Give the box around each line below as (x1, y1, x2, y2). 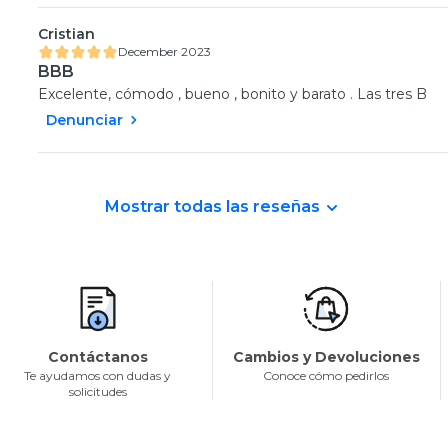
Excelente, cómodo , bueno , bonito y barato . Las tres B (38, 84, 427, 103)
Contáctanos (47, 347, 148, 366)
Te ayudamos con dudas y (24, 367, 172, 383)
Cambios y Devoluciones (232, 347, 420, 366)
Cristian (38, 24, 95, 43)
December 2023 (118, 43, 211, 59)
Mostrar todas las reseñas (104, 196, 320, 216)
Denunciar (46, 110, 123, 129)
